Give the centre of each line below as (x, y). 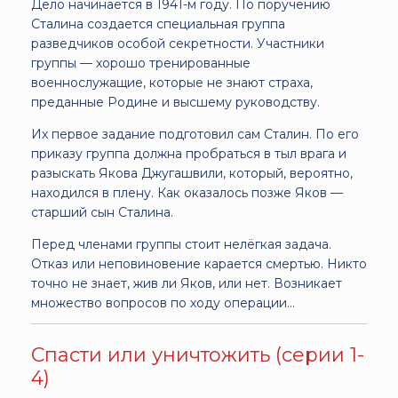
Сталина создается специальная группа (158, 24)
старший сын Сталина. (102, 212)
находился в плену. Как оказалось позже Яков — (187, 192)
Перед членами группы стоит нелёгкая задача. (181, 244)
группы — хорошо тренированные (141, 63)
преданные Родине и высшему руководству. (175, 102)
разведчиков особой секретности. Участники (178, 43)
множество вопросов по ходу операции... (163, 302)
